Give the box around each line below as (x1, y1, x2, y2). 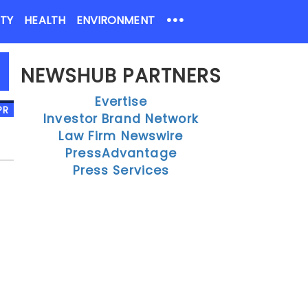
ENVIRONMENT (76, 12, 155, 28)
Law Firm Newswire (58, 128, 184, 144)
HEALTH (24, 12, 65, 28)
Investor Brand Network (43, 111, 199, 127)
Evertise (94, 93, 148, 110)
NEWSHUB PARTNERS (20, 63, 222, 89)
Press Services (72, 162, 170, 179)
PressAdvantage (65, 145, 177, 162)
